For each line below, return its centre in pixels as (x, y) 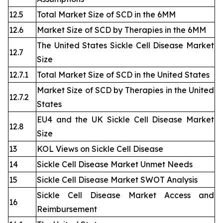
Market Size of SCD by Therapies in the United (125, 90)
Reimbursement (67, 209)
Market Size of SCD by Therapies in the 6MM (121, 30)
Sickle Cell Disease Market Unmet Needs (115, 165)
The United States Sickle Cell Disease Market (125, 46)
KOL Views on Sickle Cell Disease (101, 149)
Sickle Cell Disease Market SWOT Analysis (117, 180)
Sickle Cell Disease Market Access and (125, 195)
